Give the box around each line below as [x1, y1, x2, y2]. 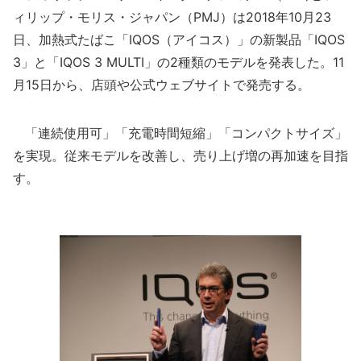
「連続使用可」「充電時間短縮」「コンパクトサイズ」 [13, 125, 347, 141]
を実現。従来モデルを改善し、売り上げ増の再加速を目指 [13, 147, 348, 164]
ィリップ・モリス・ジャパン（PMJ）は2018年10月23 [13, 9, 331, 25]
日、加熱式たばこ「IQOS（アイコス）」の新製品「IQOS [13, 31, 345, 48]
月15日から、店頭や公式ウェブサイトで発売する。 [13, 77, 310, 93]
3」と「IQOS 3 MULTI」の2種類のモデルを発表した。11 [13, 54, 344, 70]
